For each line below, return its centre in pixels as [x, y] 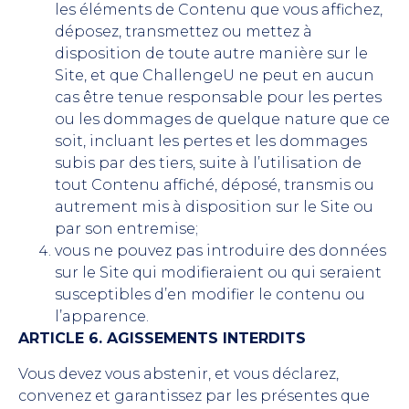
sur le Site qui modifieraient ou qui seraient [218, 273]
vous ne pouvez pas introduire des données [220, 251]
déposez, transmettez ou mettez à [184, 32]
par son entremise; [126, 229]
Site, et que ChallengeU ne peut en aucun [215, 76]
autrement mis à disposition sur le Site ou [214, 207]
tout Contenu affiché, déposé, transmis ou [215, 185]
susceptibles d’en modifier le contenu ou [210, 295]
